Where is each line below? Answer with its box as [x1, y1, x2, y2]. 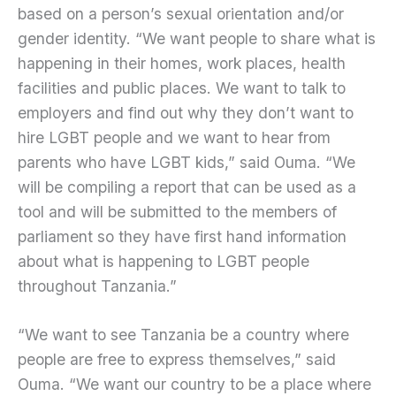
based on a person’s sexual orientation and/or [18, 4, 344, 23]
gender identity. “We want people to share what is [18, 28, 376, 48]
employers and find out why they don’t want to [18, 103, 354, 122]
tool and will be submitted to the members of [18, 202, 337, 221]
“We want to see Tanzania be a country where [18, 325, 349, 345]
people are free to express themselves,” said [18, 350, 336, 369]
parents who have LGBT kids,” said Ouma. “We [18, 152, 355, 171]
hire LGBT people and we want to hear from [18, 127, 331, 147]
